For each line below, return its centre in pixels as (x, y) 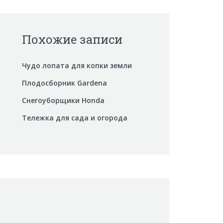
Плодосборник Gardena (64, 83)
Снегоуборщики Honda (63, 100)
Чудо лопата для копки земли (77, 65)
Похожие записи (72, 39)
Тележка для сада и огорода (75, 118)
